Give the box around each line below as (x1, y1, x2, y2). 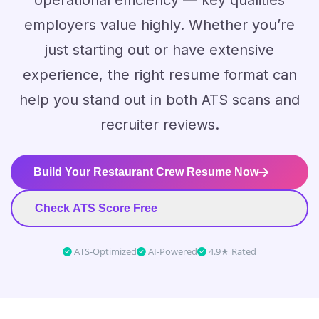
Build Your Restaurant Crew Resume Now (33, 166, 258, 178)
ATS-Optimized (72, 245, 137, 258)
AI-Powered (146, 245, 197, 258)
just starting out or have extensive (45, 41, 274, 58)
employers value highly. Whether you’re (24, 16, 295, 33)
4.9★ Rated (206, 245, 256, 258)
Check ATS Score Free (35, 202, 157, 214)
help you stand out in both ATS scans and (19, 91, 300, 108)
